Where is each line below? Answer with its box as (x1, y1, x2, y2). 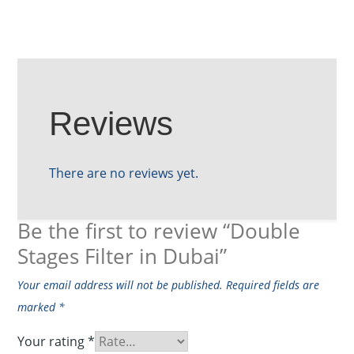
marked (17, 299, 59, 315)
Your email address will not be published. (17, 277, 224, 293)
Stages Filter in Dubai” (17, 242, 228, 271)
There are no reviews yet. (49, 164, 199, 183)
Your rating (17, 333, 88, 351)
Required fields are (226, 277, 320, 293)
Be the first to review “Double (17, 217, 301, 246)
